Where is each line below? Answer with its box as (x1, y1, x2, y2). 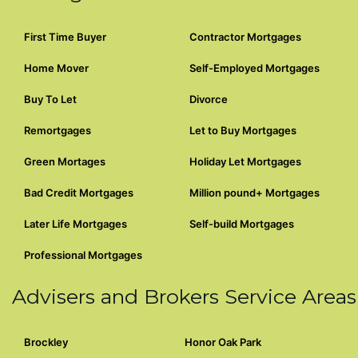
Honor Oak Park (185, 335, 261, 348)
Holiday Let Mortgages (189, 154, 301, 168)
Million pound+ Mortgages (189, 185, 320, 199)
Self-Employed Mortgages (189, 61, 320, 74)
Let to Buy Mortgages (189, 123, 296, 137)
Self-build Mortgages (189, 217, 294, 230)
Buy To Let (24, 92, 77, 105)
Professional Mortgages (24, 248, 142, 261)
